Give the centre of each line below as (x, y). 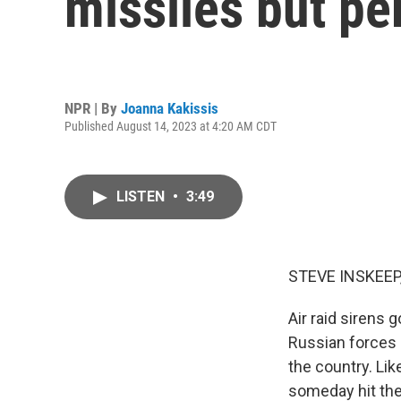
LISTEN (142, 196)
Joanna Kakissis (170, 108)
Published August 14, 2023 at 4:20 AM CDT (171, 126)
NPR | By (93, 108)
